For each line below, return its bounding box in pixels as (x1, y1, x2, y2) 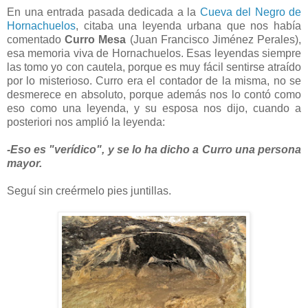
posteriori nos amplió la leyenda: (7, 115, 168, 128)
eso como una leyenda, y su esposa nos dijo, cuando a (7, 102, 301, 114)
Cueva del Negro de (199, 5, 301, 18)
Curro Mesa (65, 33, 130, 45)
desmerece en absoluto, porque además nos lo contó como (7, 88, 301, 100)
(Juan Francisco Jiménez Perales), (129, 33, 302, 45)
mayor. (7, 157, 42, 169)
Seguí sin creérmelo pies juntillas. (7, 184, 171, 197)
